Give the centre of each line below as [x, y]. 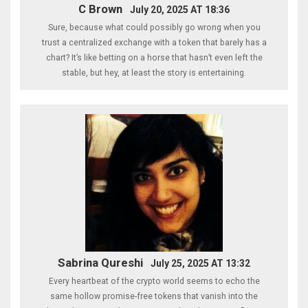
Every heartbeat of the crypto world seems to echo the [154, 281]
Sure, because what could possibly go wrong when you [154, 28]
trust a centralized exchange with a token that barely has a [154, 43]
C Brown [100, 9]
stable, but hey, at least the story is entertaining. [154, 73]
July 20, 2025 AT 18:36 [180, 10]
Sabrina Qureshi [100, 262]
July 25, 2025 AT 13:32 [201, 263]
